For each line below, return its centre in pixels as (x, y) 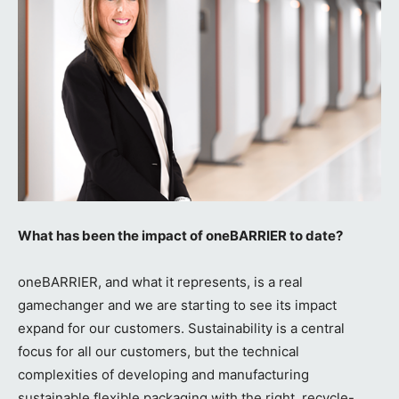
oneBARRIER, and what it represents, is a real (160, 282)
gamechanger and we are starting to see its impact (177, 305)
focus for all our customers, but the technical (159, 352)
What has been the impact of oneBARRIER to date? (180, 236)
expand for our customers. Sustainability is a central (181, 329)
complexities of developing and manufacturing (163, 375)
